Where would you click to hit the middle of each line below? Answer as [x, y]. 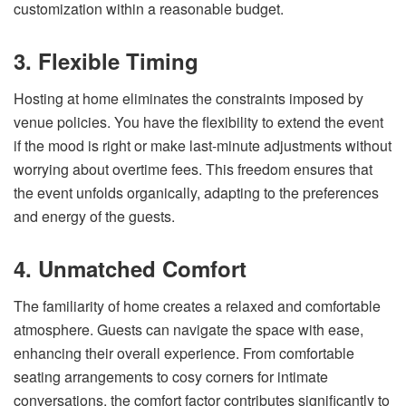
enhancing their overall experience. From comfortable [184, 353]
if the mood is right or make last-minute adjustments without [203, 145]
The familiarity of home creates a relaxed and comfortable [197, 305]
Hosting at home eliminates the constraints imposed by [188, 98]
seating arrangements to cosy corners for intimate [171, 376]
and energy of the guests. [94, 216]
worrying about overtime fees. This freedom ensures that [193, 169]
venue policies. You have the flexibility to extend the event [198, 121]
